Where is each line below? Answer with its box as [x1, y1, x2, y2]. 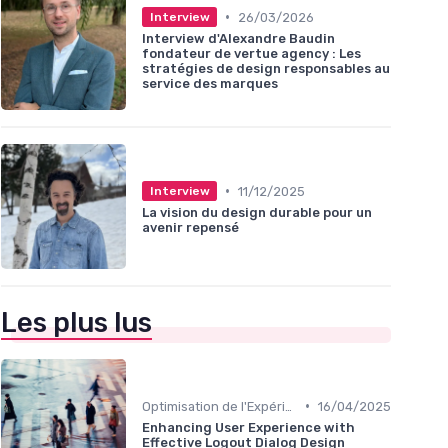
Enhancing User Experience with [142, 419, 355, 435]
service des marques [142, 76, 278, 92]
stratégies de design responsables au [142, 61, 390, 77]
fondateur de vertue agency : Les [142, 46, 361, 62]
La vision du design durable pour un [142, 205, 372, 221]
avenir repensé [142, 220, 239, 236]
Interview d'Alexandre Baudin [142, 31, 335, 47]
